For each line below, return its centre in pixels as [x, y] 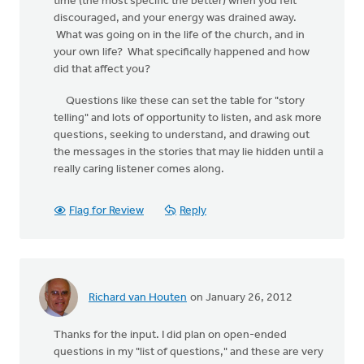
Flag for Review [106, 211]
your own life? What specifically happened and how [182, 52]
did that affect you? [106, 69]
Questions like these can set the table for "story [179, 101]
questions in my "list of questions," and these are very [188, 352]
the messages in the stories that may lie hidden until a [188, 152]
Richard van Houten [138, 297]
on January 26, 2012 [240, 297]
